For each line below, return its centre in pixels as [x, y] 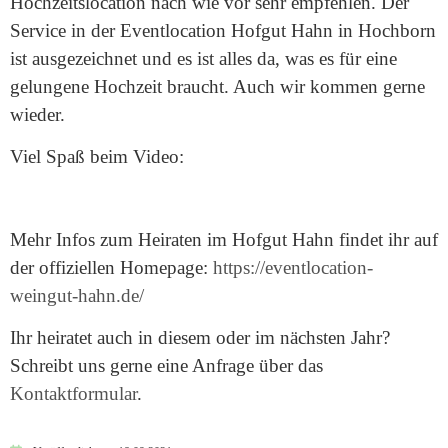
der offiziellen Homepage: [111, 267]
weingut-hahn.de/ [77, 295]
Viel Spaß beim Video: [97, 157]
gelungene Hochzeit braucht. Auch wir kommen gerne [217, 86]
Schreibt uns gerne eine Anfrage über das [166, 366]
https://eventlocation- [293, 267]
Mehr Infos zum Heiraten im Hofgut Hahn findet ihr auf [224, 239]
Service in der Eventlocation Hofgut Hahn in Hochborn [223, 30]
